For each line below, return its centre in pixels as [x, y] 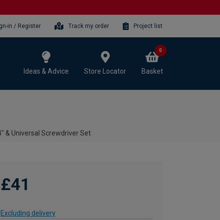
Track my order [89, 26]
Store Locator [105, 71]
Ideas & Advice [46, 71]
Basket [152, 71]
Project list [148, 26]
